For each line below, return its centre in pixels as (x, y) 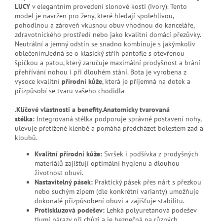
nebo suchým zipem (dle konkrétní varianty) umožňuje (117, 191)
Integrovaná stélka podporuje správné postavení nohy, (119, 119)
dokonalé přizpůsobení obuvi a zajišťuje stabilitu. (110, 201)
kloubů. (26, 137)
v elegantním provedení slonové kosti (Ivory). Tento (110, 6)
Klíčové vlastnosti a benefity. (60, 109)
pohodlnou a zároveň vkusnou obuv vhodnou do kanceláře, (105, 25)
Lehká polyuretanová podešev (151, 210)
